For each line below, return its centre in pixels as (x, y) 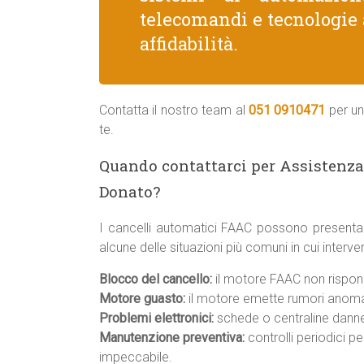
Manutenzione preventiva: (172, 338)
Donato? (130, 191)
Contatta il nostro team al (174, 110)
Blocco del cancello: (156, 279)
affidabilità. (189, 43)
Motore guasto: (142, 299)
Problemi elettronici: (156, 318)
